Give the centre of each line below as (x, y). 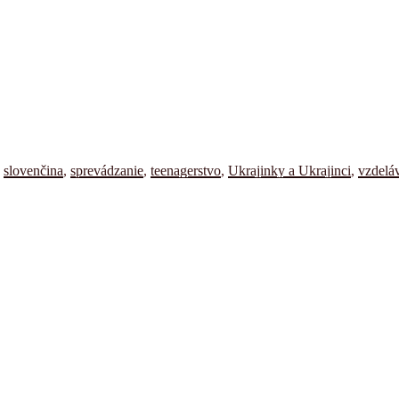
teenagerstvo (186, 171)
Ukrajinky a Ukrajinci (289, 171)
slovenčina (33, 171)
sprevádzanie (107, 171)
